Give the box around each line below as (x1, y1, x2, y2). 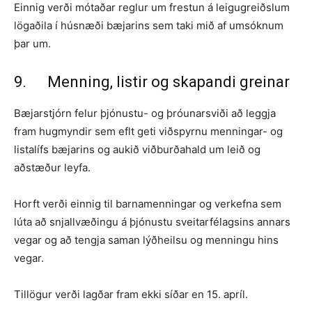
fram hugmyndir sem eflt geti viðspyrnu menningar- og (14, 124, 283, 138)
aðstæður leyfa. (14, 160, 91, 174)
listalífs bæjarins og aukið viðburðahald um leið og (14, 142, 260, 156)
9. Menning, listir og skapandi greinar (14, 72, 290, 91)
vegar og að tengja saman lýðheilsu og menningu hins (14, 233, 279, 247)
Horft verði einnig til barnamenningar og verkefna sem (14, 196, 281, 210)
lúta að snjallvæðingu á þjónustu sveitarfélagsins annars (14, 214, 290, 228)
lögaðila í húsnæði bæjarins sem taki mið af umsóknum (14, 18, 283, 32)
